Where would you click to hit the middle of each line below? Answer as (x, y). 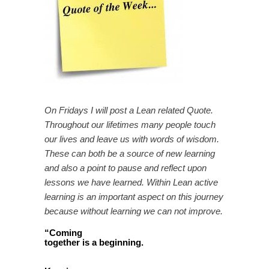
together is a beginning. (94, 242)
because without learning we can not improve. (134, 211)
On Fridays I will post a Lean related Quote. (129, 110)
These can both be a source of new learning (130, 153)
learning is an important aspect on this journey (134, 197)
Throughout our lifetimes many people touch (130, 125)
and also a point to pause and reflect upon (125, 168)
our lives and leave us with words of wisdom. (132, 139)
